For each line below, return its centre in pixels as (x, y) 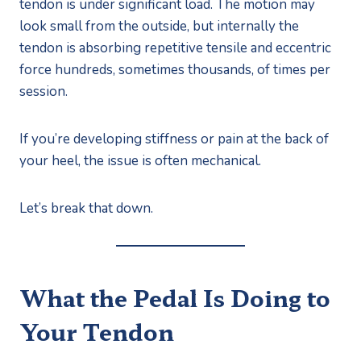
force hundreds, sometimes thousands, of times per (175, 69)
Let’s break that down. (86, 208)
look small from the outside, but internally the (159, 26)
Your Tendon (97, 331)
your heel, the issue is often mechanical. (140, 160)
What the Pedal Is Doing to (175, 297)
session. (44, 91)
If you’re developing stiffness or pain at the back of (174, 139)
